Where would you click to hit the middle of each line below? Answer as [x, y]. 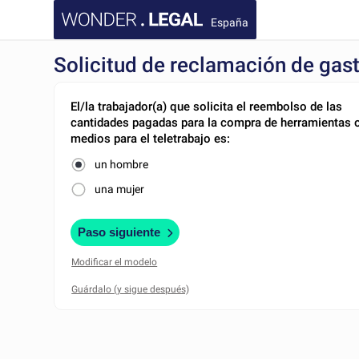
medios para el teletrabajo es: [151, 139]
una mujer [120, 189]
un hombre [122, 164]
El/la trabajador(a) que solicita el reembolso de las [207, 107]
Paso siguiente [119, 232]
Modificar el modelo [115, 262]
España [230, 22]
